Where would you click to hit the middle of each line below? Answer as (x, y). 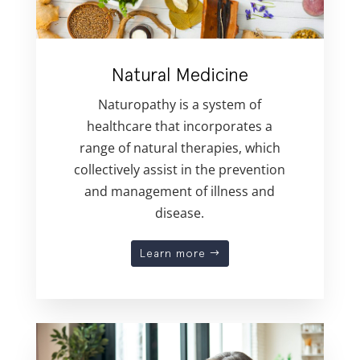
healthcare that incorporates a (180, 126)
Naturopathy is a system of (180, 104)
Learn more (172, 254)
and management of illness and (180, 191)
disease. (180, 213)
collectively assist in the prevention (180, 169)
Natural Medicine (180, 74)
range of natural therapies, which (180, 147)
